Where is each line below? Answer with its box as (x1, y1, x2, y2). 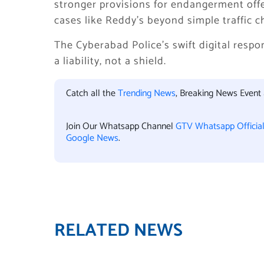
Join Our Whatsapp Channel (66, 118, 176, 134)
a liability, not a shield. (54, 52, 166, 70)
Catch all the (66, 85, 118, 101)
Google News (66, 130, 118, 146)
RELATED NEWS (54, 216, 183, 245)
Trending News (118, 85, 176, 101)
